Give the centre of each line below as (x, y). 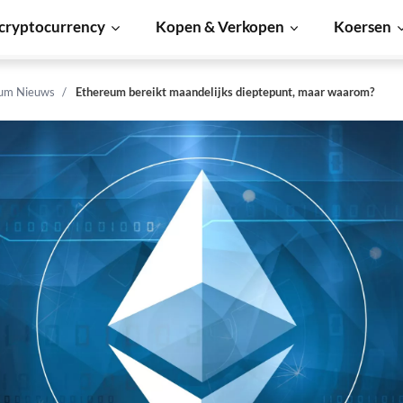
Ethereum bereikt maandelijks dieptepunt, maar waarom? (225, 92)
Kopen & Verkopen (219, 27)
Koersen (363, 27)
